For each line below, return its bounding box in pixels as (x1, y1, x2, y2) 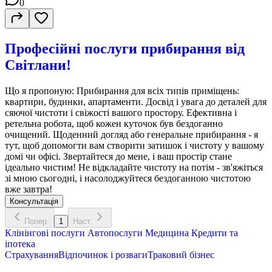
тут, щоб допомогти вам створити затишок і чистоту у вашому (5, 140, 264, 151)
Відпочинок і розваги (58, 249, 148, 260)
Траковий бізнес (148, 249, 214, 260)
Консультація (10, 196, 58, 206)
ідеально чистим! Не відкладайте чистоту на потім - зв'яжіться (5, 161, 263, 172)
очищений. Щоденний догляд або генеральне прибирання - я (5, 129, 258, 140)
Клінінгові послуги (5, 227, 85, 238)
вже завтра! (5, 183, 52, 194)
